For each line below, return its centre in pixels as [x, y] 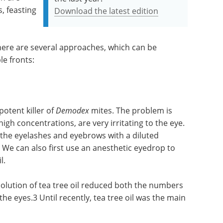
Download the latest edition [107, 10]
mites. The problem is [131, 110]
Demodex [72, 110]
